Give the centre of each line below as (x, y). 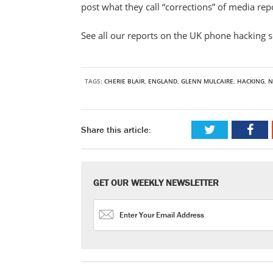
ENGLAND (163, 81)
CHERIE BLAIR (124, 81)
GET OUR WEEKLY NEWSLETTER (156, 183)
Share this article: (116, 129)
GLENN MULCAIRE (207, 81)
